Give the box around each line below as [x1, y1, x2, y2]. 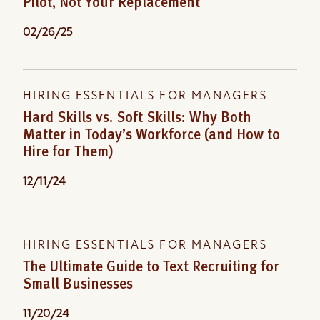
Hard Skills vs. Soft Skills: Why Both [23, 111, 251, 126]
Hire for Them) [23, 146, 114, 161]
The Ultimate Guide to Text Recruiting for [23, 261, 279, 276]
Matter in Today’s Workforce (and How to [23, 129, 280, 144]
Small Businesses [23, 278, 133, 293]
